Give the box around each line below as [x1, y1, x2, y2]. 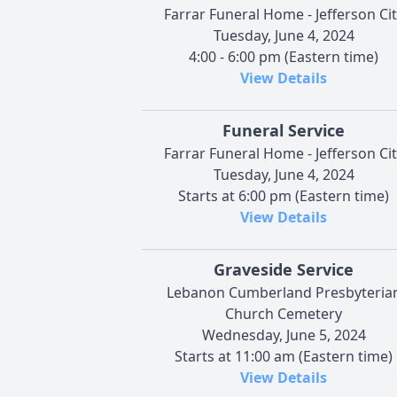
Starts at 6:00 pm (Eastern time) [178, 185, 389, 206]
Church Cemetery [225, 303, 342, 323]
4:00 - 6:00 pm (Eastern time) [189, 46, 378, 66]
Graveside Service [214, 258, 354, 280]
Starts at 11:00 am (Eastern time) [175, 346, 393, 366]
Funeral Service [222, 119, 345, 141]
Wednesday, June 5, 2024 [201, 324, 366, 345]
